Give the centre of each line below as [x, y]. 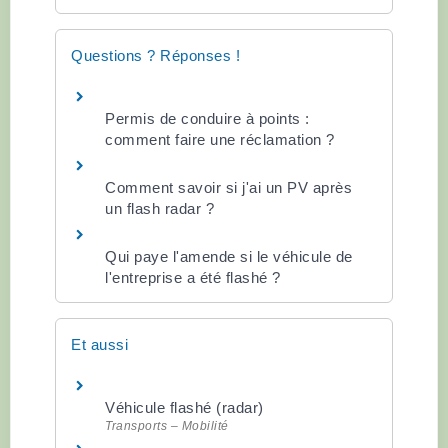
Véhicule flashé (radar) [184, 407]
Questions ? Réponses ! [155, 55]
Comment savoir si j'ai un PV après [228, 187]
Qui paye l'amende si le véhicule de [229, 256]
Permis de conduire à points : [207, 118]
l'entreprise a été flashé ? [193, 277]
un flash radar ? [159, 208]
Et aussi [99, 344]
